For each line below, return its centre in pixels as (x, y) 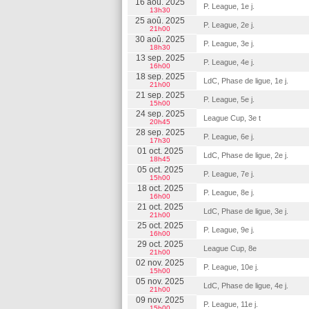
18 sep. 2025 (160, 77)
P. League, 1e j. (229, 6)
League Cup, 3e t (232, 118)
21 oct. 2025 (160, 207)
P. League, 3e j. (229, 43)
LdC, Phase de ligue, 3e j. (246, 211)
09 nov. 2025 (160, 300)
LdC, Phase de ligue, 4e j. (246, 286)
